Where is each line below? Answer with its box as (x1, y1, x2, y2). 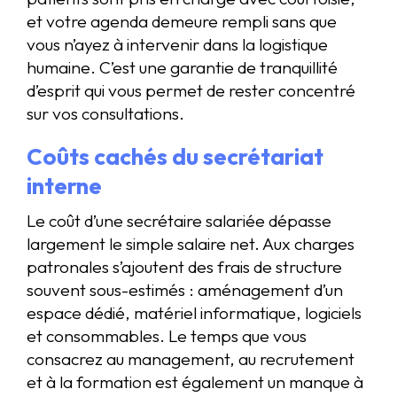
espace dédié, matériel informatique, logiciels (27, 301, 362, 323)
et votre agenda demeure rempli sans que (27, 10, 337, 32)
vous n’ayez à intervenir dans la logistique (27, 33, 328, 55)
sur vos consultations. (27, 102, 184, 124)
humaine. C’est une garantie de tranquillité (27, 56, 338, 78)
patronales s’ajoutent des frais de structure (27, 255, 342, 277)
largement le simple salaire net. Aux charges (27, 232, 354, 254)
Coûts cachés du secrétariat (27, 141, 323, 171)
